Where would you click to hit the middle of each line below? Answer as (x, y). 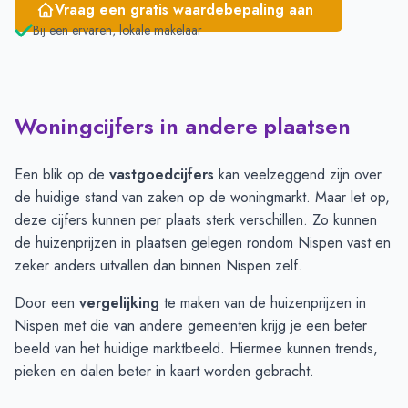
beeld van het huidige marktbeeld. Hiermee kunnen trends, (196, 349)
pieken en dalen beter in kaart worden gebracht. (164, 372)
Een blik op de (62, 175)
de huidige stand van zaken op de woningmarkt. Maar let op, (202, 198)
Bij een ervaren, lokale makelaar (117, 31)
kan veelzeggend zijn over (298, 175)
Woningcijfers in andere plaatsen (183, 127)
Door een (47, 303)
